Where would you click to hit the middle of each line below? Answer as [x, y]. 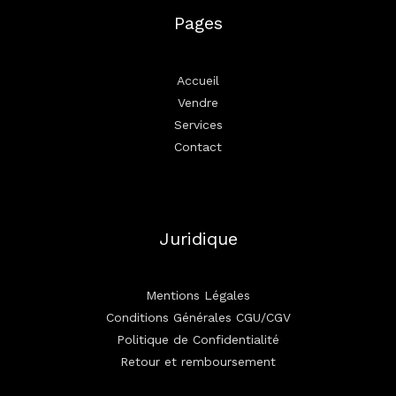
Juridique [198, 238]
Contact [198, 146]
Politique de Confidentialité [198, 339]
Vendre [198, 102]
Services [198, 124]
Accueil [198, 80]
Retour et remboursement [198, 361]
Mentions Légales [198, 295]
